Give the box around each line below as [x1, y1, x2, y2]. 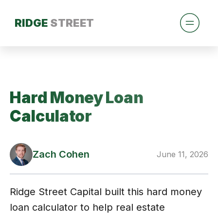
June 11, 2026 [157, 149, 208, 159]
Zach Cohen [33, 148, 90, 161]
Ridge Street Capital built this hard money [10, 185, 202, 198]
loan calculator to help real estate [10, 201, 165, 213]
